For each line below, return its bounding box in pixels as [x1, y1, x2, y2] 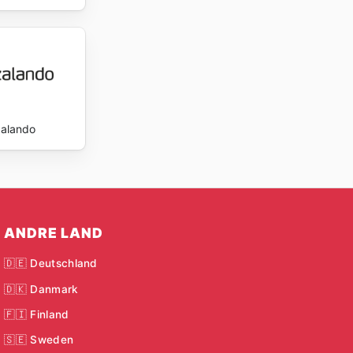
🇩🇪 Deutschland [4, 257, 98, 270]
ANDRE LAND [4, 225, 103, 242]
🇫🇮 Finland [4, 307, 69, 321]
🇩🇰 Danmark [4, 282, 79, 295]
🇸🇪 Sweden [4, 333, 74, 347]
